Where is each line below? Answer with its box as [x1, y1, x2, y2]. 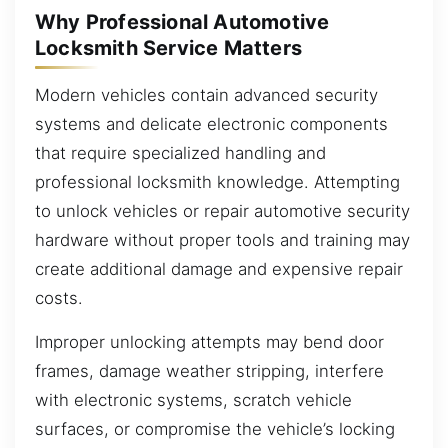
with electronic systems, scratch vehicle [35, 389, 352, 410]
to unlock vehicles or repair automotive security [35, 201, 410, 222]
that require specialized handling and [35, 143, 326, 164]
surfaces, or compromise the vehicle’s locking [35, 418, 395, 439]
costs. [35, 288, 83, 309]
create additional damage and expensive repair [35, 259, 403, 280]
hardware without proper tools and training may [35, 230, 410, 251]
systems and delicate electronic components [35, 114, 388, 135]
